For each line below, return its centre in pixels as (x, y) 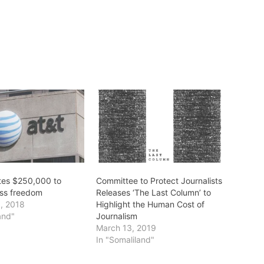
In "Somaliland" (125, 239)
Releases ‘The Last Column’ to (153, 192)
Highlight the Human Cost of (150, 204)
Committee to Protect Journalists (159, 180)
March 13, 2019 (126, 227)
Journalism (116, 216)
